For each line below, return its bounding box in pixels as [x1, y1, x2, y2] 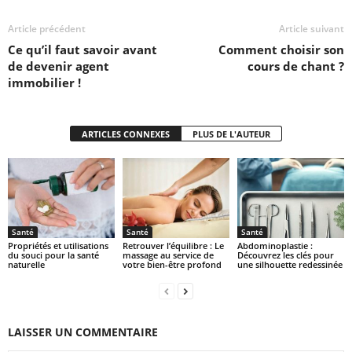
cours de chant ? [247, 58, 344, 75]
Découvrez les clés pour [236, 249, 334, 261]
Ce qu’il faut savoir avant [8, 42, 157, 58]
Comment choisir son [218, 42, 344, 58]
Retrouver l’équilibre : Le [122, 240, 224, 251]
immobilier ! [8, 75, 81, 91]
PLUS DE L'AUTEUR [192, 128, 270, 141]
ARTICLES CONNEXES [82, 128, 170, 141]
